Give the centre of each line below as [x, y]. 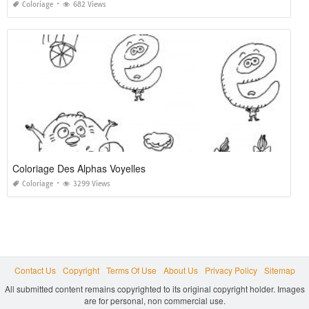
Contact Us [35, 270]
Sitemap [279, 270]
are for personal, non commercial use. [154, 300]
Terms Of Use [131, 270]
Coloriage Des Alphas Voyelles [79, 168]
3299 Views [92, 183]
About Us [180, 270]
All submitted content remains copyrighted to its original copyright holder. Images [154, 288]
